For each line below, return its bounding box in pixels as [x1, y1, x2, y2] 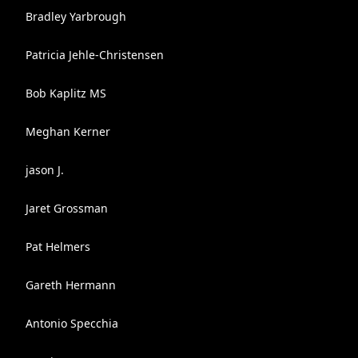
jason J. [26, 162, 64, 177]
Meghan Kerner [26, 124, 110, 139]
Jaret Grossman [26, 201, 108, 216]
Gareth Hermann [26, 277, 116, 292]
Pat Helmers [26, 239, 90, 254]
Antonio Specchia [26, 316, 118, 331]
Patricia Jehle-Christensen [26, 47, 164, 62]
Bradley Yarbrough [26, 9, 126, 24]
